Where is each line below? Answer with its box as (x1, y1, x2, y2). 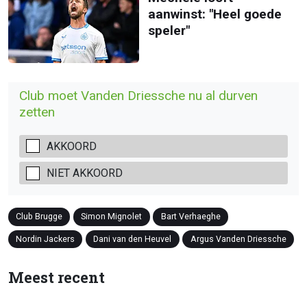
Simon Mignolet (81, 211, 143, 222)
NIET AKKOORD (47, 167, 123, 180)
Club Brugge (16, 211, 63, 222)
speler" (147, 22, 190, 38)
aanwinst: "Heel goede (147, 5, 282, 22)
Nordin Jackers (16, 233, 75, 244)
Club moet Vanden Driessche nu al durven (19, 88, 258, 103)
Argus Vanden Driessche (190, 233, 286, 244)
